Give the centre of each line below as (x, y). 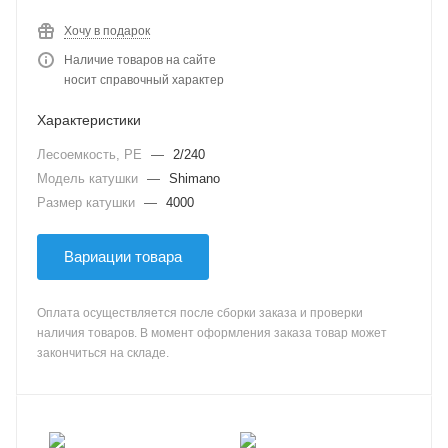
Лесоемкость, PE (91, 154)
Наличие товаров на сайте (140, 60)
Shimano (194, 178)
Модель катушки (89, 178)
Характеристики (89, 120)
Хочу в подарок (107, 31)
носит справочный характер (144, 80)
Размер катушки (88, 202)
